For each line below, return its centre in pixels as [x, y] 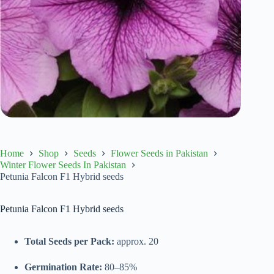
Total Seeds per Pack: [69, 242]
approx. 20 [136, 242]
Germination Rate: [63, 267]
